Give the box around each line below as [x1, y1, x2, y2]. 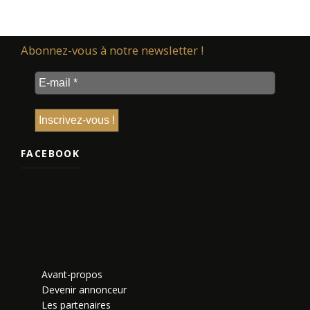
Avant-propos [42, 267, 102, 281]
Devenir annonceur [42, 282, 127, 296]
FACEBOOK [21, 146, 80, 160]
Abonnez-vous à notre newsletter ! [21, 42, 203, 58]
